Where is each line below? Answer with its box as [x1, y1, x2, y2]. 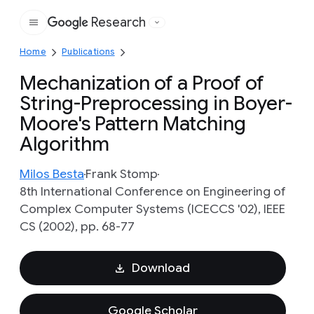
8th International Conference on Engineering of [20, 184, 286, 199]
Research [91, 15, 146, 30]
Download [131, 260, 190, 275]
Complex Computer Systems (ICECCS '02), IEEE [20, 201, 285, 217]
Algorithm [20, 132, 109, 156]
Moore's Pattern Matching [20, 111, 246, 136]
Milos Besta [20, 166, 84, 182]
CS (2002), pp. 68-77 [20, 219, 135, 234]
